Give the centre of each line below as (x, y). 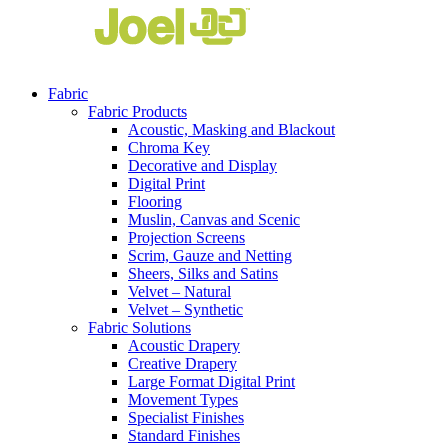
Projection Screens (186, 237)
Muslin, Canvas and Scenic (214, 219)
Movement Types (183, 399)
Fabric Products (137, 111)
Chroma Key (169, 147)
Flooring (155, 201)
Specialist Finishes (186, 417)
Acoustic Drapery (184, 345)
